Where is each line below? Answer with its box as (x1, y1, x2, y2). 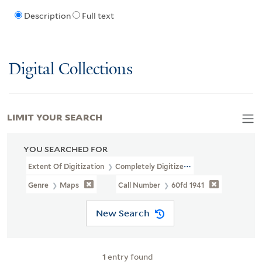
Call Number (118, 180, 163, 189)
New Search (95, 207, 150, 219)
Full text (81, 11, 114, 21)
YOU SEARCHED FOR (23, 144, 108, 154)
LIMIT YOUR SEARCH (7, 109, 102, 123)
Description (23, 11, 71, 21)
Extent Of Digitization (28, 161, 106, 171)
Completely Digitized (115, 161, 188, 171)
